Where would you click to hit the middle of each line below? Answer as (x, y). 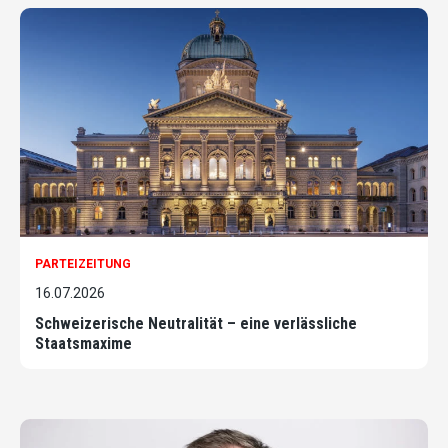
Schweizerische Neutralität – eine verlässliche (196, 324)
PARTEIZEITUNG (83, 264)
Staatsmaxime (83, 344)
